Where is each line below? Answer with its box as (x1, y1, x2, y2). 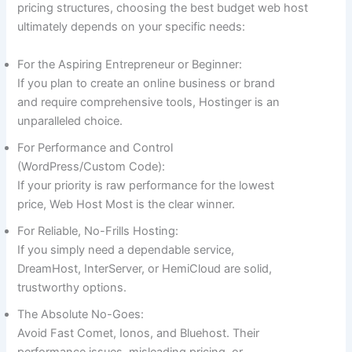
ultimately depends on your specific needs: (17, 20, 246, 35)
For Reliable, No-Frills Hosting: (17, 223, 179, 238)
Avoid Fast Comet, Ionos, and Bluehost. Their (17, 325, 260, 340)
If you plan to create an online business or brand (17, 75, 276, 90)
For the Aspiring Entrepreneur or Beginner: (17, 57, 243, 71)
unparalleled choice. (17, 113, 123, 128)
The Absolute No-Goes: (17, 306, 145, 321)
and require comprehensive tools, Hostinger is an (17, 94, 280, 109)
